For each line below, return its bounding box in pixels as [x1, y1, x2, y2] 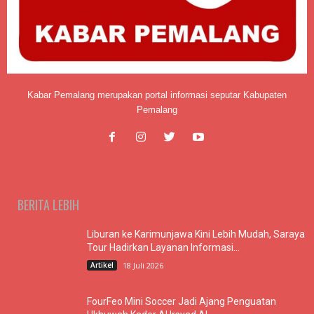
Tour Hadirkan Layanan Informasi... [87, 241, 240, 253]
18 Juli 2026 [123, 259, 163, 271]
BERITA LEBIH [18, 195, 79, 214]
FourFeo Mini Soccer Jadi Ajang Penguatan [87, 295, 276, 307]
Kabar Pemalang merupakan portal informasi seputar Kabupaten [27, 89, 287, 100]
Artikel [90, 259, 114, 270]
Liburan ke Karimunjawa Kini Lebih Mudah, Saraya [87, 228, 305, 240]
